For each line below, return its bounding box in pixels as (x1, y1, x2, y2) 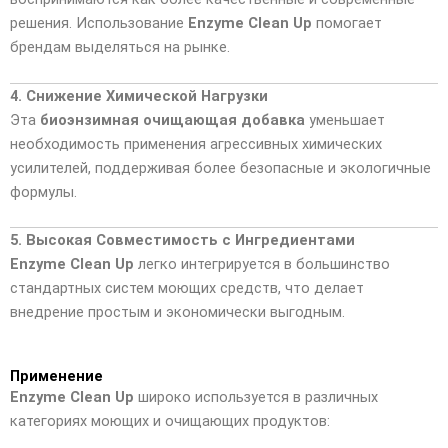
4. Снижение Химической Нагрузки (10, 86, 268, 105)
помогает (312, 14, 382, 33)
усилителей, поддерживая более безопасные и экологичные (10, 158, 431, 177)
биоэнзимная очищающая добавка (40, 110, 305, 129)
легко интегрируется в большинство (134, 254, 390, 273)
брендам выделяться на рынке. (10, 38, 230, 57)
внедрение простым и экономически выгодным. (10, 302, 345, 321)
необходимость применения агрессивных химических (10, 134, 382, 153)
